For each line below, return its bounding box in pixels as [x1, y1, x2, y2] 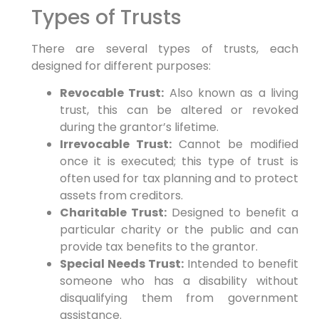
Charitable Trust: [59, 204, 167, 221]
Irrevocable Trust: [59, 135, 172, 152]
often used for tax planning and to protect [59, 169, 298, 187]
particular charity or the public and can [59, 221, 298, 238]
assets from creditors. [59, 187, 183, 204]
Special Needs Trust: [59, 255, 184, 272]
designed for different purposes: [31, 57, 211, 74]
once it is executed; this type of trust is [59, 152, 298, 169]
